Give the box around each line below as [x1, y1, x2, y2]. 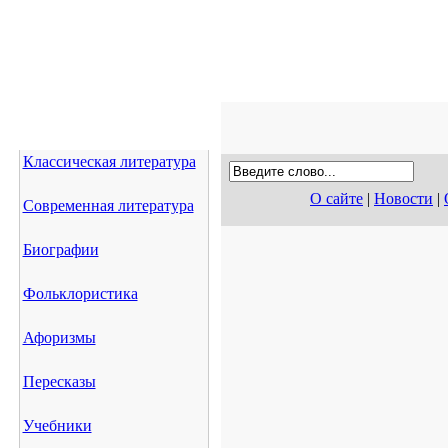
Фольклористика [22, 285, 138, 302]
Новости [374, 190, 433, 207]
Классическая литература [22, 153, 196, 170]
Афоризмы [22, 329, 96, 346]
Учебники [22, 417, 92, 434]
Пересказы [22, 373, 96, 390]
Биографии [22, 241, 99, 258]
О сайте [310, 190, 363, 207]
